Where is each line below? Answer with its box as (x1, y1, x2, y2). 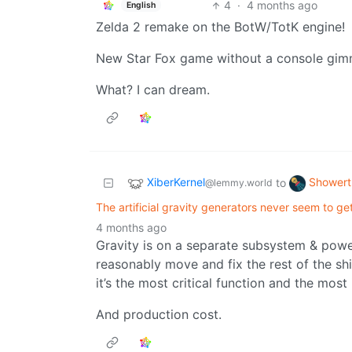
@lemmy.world (205, 177, 273, 189)
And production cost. (96, 306, 222, 323)
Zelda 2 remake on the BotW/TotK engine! (96, 19, 345, 35)
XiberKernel (147, 175, 205, 189)
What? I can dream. (96, 82, 210, 98)
